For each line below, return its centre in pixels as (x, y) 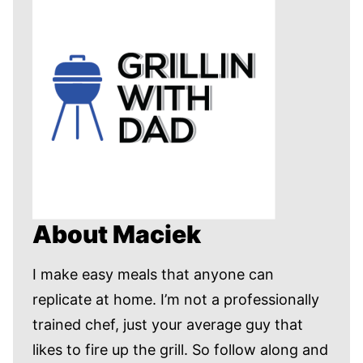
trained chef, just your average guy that (168, 325)
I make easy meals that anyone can (153, 275)
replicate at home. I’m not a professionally (176, 300)
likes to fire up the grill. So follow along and (180, 350)
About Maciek (117, 235)
